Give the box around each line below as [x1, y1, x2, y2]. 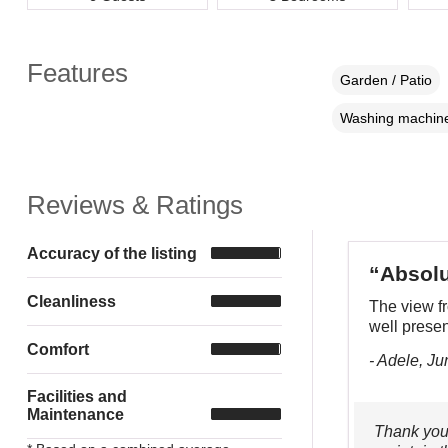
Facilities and [26, 387, 127, 405]
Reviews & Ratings [26, 190, 243, 219]
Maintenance [26, 405, 124, 423]
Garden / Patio [339, 71, 432, 88]
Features [26, 58, 128, 87]
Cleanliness [26, 292, 116, 310]
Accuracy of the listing [26, 244, 197, 262]
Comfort [26, 340, 89, 358]
